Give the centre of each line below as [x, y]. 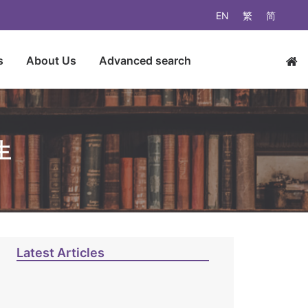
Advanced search [145, 60]
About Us [51, 60]
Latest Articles [60, 253]
